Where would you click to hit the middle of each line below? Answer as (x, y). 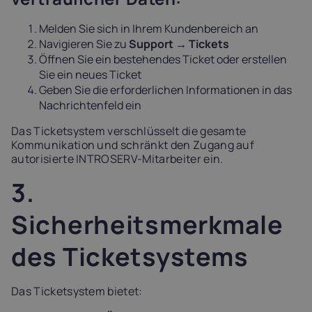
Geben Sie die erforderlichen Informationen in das (165, 90)
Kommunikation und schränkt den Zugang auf (133, 145)
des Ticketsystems (130, 257)
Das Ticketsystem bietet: (77, 291)
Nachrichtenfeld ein (90, 105)
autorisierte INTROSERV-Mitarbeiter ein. (117, 159)
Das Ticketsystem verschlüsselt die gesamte (129, 131)
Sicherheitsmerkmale (147, 225)
